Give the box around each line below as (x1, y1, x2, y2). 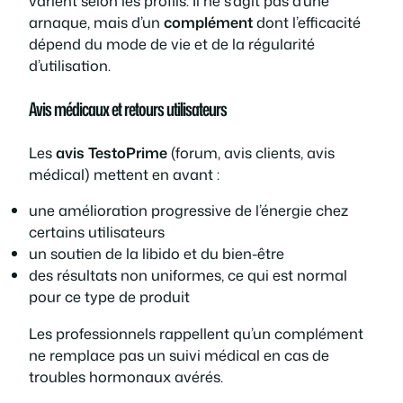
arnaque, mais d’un (29, 12, 164, 33)
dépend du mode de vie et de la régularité (29, 33, 315, 55)
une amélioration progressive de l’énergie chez (29, 200, 348, 221)
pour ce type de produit (29, 286, 190, 308)
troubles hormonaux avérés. (29, 365, 223, 387)
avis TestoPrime (56, 142, 167, 164)
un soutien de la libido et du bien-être (29, 243, 284, 264)
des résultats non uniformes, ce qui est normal (29, 264, 347, 286)
